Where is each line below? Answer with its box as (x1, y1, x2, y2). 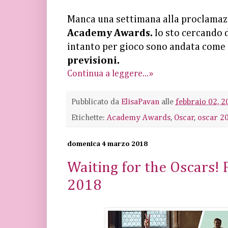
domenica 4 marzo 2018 (67, 140, 148, 148)
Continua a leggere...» (67, 69, 153, 78)
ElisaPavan (121, 97, 159, 106)
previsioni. (67, 55, 120, 66)
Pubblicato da (71, 97, 121, 106)
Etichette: (71, 113, 107, 122)
